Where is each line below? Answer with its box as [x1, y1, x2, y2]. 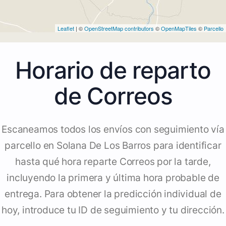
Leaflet [58, 24, 74, 33]
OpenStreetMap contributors [84, 24, 154, 33]
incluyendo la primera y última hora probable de [7, 172, 219, 184]
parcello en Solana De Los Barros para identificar [5, 140, 221, 152]
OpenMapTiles [161, 24, 197, 33]
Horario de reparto [15, 56, 211, 85]
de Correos [53, 82, 173, 110]
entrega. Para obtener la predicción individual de [5, 188, 221, 200]
